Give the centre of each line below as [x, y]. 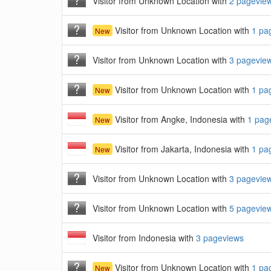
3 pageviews [220, 238]
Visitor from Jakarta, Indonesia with [182, 149]
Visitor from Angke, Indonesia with [180, 119]
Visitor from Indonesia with [144, 238]
